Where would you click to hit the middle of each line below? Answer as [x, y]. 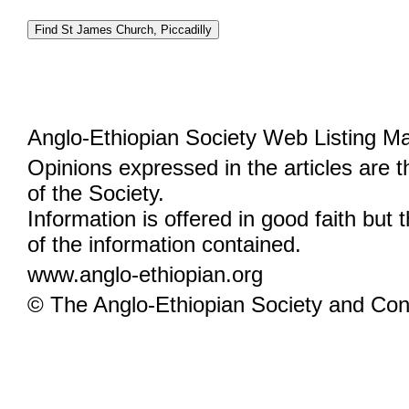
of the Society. [96, 193]
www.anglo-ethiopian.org [145, 274]
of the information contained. [164, 244]
